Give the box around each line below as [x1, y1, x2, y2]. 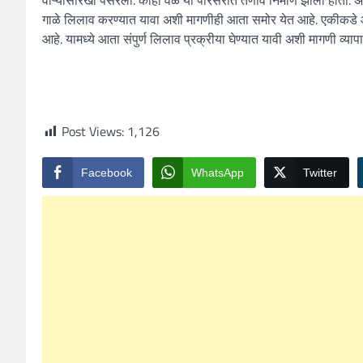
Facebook [81, 165, 132, 179]
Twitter [303, 165, 337, 179]
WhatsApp [191, 165, 244, 179]
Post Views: [62, 121, 124, 141]
